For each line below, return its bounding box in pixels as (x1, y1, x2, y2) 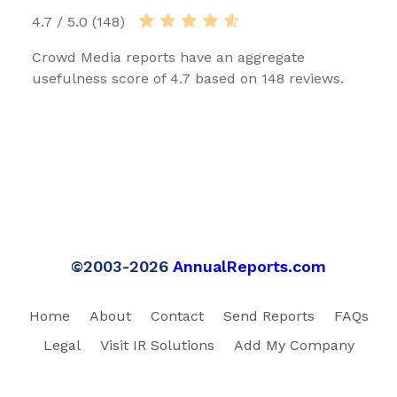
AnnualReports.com (173, 257, 326, 276)
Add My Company (233, 337, 354, 354)
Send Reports (222, 307, 315, 325)
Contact (150, 307, 204, 325)
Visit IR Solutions (99, 337, 214, 354)
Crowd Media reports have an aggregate (32, 49, 305, 66)
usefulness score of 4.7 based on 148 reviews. (32, 70, 344, 88)
